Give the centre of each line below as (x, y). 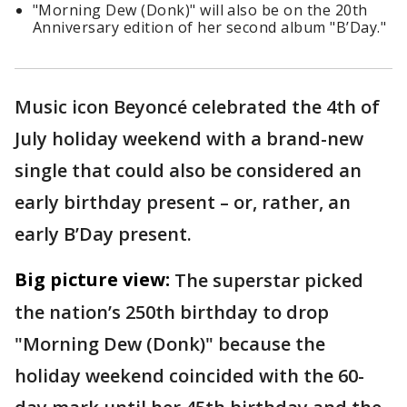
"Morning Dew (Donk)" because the (170, 344)
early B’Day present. (103, 234)
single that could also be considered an (188, 171)
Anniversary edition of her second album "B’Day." (210, 28)
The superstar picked (269, 281)
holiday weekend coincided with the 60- (189, 376)
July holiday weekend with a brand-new (189, 139)
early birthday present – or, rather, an (183, 203)
